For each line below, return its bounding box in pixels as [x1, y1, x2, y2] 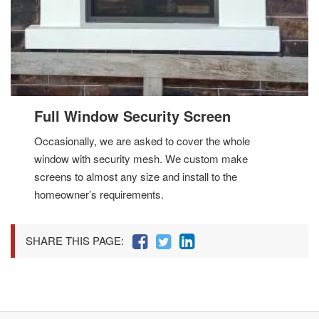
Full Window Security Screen [34, 105, 231, 127]
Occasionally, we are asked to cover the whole [34, 133, 251, 149]
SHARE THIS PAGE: [26, 233, 124, 249]
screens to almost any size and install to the [34, 169, 238, 184]
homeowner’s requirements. [34, 187, 164, 202]
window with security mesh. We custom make [34, 151, 249, 167]
